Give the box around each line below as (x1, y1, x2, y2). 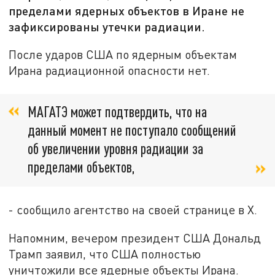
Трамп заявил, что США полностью (9, 247, 201, 261)
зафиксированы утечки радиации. (9, 19, 206, 34)
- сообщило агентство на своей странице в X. (9, 203, 258, 217)
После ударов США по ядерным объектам (9, 47, 238, 61)
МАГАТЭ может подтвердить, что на (28, 103, 207, 121)
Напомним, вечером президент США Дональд (9, 231, 261, 246)
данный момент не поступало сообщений (28, 121, 236, 139)
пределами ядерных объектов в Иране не (9, 3, 245, 18)
